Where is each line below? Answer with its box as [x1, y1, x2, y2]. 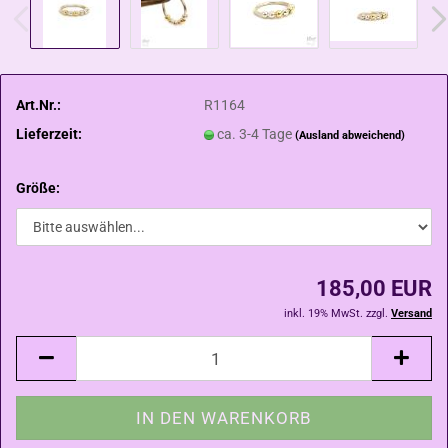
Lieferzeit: [16, 125, 82, 142]
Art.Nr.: [16, 96, 61, 113]
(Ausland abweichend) [295, 128, 406, 142]
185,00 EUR [316, 276, 432, 301]
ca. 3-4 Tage [217, 125, 296, 142]
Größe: [16, 180, 60, 196]
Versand [391, 307, 432, 320]
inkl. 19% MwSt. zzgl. [284, 307, 391, 320]
